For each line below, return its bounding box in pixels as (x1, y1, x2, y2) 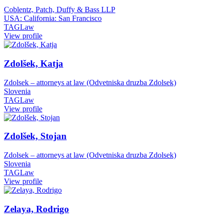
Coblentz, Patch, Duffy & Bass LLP (4, 5, 115, 14)
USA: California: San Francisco (4, 14, 102, 23)
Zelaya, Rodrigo (4, 203, 69, 214)
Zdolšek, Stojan (4, 131, 67, 142)
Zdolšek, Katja (4, 58, 63, 69)
